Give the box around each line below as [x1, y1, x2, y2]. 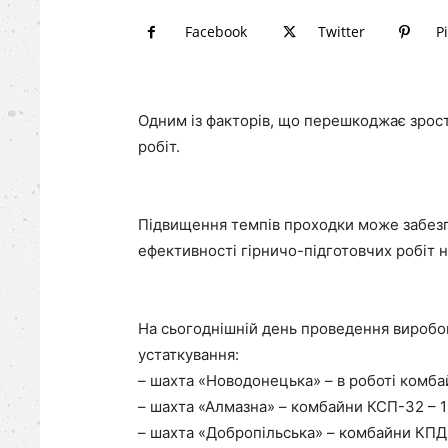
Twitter [318, 22, 365, 41]
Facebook [185, 22, 247, 41]
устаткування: [138, 345, 239, 364]
